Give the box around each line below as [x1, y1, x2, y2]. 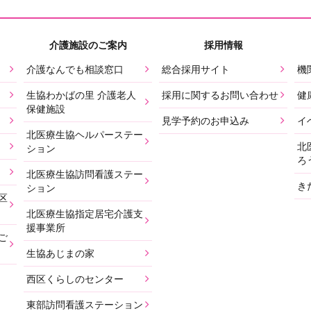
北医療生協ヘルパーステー [26, 128, 143, 140]
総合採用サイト [162, 63, 230, 75]
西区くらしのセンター [26, 273, 124, 285]
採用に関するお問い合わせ [162, 89, 278, 101]
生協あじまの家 [26, 247, 94, 259]
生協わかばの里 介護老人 [26, 89, 136, 101]
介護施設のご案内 [49, 39, 127, 51]
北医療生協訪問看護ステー [26, 168, 143, 180]
